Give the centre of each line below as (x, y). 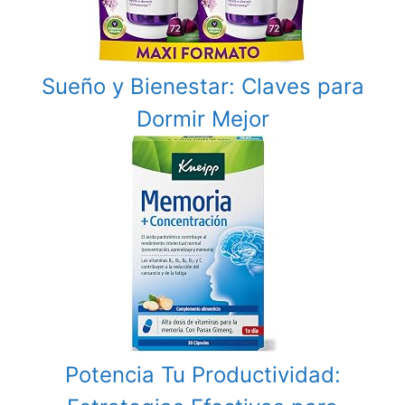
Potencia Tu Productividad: (202, 374)
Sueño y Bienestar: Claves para (202, 86)
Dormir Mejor (202, 118)
